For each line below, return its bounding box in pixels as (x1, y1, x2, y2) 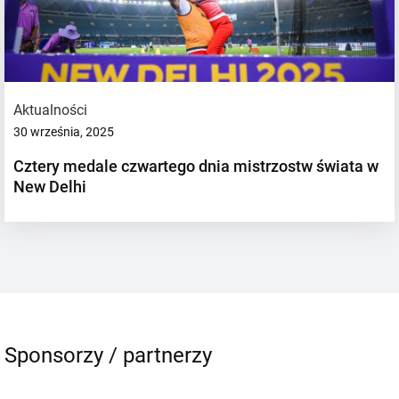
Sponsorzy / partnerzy (4, 342, 212, 368)
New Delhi (13, 176, 86, 196)
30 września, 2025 (13, 124, 114, 139)
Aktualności (13, 101, 87, 118)
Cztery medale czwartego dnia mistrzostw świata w (13, 156, 379, 175)
